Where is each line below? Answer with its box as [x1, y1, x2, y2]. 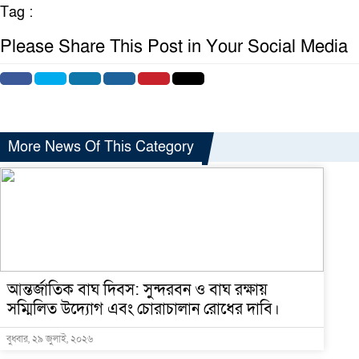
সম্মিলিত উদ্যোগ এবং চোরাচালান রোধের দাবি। [7, 299, 280, 320]
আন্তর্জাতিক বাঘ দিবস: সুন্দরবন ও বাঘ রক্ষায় [7, 280, 268, 301]
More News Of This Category [8, 138, 194, 156]
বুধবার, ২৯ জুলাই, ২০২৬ [6, 333, 93, 345]
